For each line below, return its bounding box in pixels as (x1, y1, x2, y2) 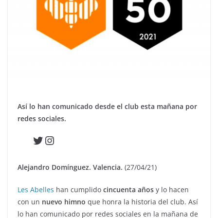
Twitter (32, 131, 70, 148)
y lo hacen (154, 184, 189, 194)
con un (18, 197, 42, 206)
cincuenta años (103, 184, 154, 194)
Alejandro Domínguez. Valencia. (18, 162, 123, 172)
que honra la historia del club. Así (86, 197, 198, 206)
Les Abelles (18, 184, 54, 194)
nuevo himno (42, 197, 86, 206)
